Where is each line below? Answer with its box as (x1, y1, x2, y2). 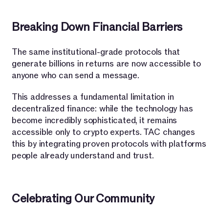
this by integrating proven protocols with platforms (12, 138, 206, 150)
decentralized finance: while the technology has (12, 103, 193, 114)
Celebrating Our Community (12, 191, 154, 206)
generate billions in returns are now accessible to (12, 58, 201, 69)
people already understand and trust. (12, 150, 154, 161)
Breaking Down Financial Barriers (12, 19, 182, 35)
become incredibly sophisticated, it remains (12, 114, 177, 126)
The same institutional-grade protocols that (12, 46, 180, 58)
